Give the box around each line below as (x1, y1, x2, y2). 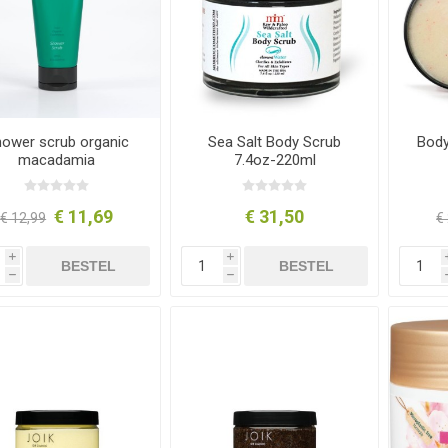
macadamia (18, 151, 96, 170)
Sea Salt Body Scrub (208, 133, 342, 152)
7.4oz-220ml (233, 151, 316, 170)
